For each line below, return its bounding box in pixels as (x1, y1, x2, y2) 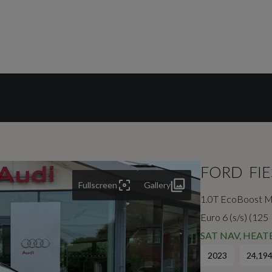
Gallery (144, 180, 171, 190)
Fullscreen (78, 180, 118, 190)
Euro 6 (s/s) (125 (200, 211, 269, 223)
